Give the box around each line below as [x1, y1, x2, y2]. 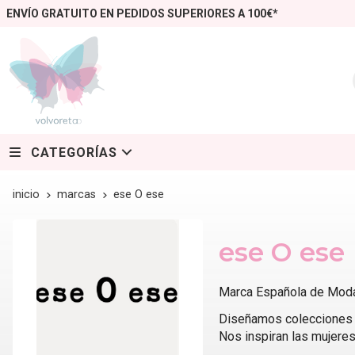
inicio [13, 188, 40, 202]
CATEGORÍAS [31, 144, 117, 160]
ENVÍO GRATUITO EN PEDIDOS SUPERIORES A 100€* [6, 7, 278, 20]
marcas [57, 188, 96, 202]
